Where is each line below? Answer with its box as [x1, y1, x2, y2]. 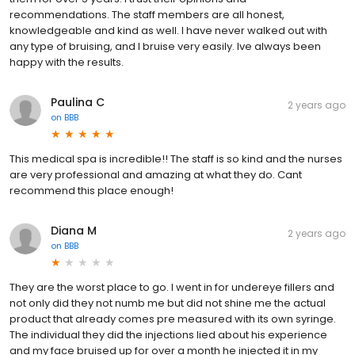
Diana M [51, 222, 97, 239]
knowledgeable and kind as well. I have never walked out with [10, 22, 327, 38]
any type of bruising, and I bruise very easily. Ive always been [10, 38, 321, 54]
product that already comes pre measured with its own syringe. [10, 311, 336, 326]
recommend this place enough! [10, 182, 174, 198]
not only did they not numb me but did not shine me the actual [10, 295, 326, 311]
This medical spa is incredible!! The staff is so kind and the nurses [10, 151, 342, 166]
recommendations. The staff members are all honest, [10, 6, 284, 22]
